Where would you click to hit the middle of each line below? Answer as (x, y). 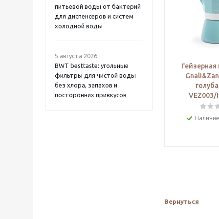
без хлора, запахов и (86, 85)
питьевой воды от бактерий (98, 6)
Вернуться (182, 201)
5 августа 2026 (76, 56)
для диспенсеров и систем (94, 16)
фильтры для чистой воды (95, 75)
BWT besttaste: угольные (92, 66)
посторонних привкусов (91, 95)
